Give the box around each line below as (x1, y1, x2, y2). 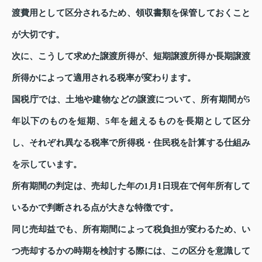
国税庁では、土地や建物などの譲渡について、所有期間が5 (12, 94, 250, 104)
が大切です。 (12, 29, 64, 39)
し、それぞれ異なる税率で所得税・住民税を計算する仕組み (12, 137, 250, 147)
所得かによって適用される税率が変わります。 (12, 73, 196, 82)
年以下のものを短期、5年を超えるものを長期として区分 (12, 116, 250, 126)
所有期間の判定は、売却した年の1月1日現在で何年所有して (12, 181, 250, 191)
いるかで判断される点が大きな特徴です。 (12, 202, 178, 212)
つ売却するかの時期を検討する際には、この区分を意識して (12, 246, 250, 256)
